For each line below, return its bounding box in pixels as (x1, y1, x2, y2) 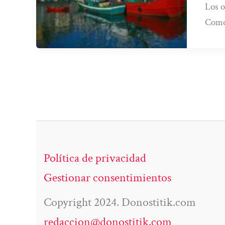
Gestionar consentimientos (44, 170, 171, 186)
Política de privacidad (44, 150, 146, 166)
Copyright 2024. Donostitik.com (44, 194, 196, 210)
